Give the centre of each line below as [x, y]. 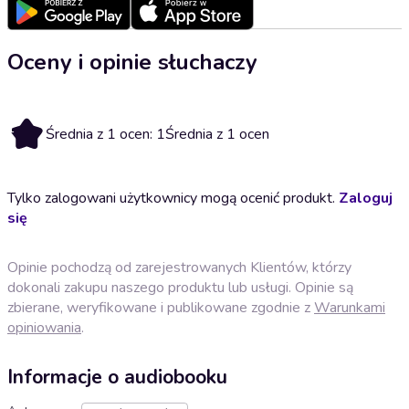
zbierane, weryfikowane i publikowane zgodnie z [161, 307]
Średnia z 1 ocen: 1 [105, 134]
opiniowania [44, 327]
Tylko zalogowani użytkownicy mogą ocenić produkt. [173, 198]
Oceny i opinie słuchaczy [132, 62]
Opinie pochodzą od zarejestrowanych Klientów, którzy [179, 267]
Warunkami [350, 307]
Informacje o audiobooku [117, 378]
